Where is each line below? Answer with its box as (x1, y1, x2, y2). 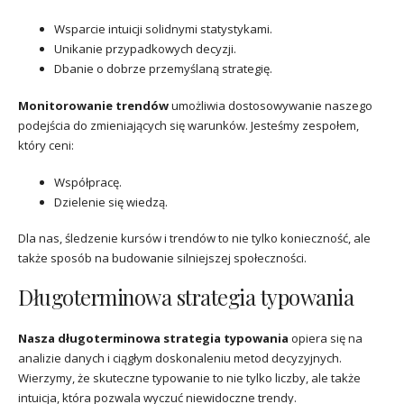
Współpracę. (54, 173, 122, 190)
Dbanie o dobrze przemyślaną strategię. (54, 60, 272, 78)
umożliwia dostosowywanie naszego (169, 96, 372, 114)
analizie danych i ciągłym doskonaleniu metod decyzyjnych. (18, 350, 342, 367)
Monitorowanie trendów (18, 96, 169, 114)
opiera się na (289, 330, 363, 347)
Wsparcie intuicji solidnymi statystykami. (54, 21, 272, 38)
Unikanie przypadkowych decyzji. (54, 41, 236, 58)
